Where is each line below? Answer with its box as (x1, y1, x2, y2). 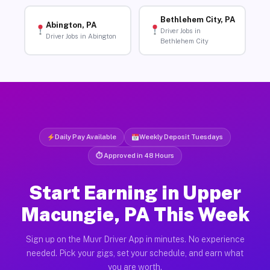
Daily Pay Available (54, 133, 116, 140)
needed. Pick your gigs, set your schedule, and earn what (27, 248, 243, 258)
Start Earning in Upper (29, 181, 241, 204)
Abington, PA (45, 20, 96, 30)
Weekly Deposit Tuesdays (139, 133, 224, 140)
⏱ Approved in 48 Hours (96, 151, 174, 159)
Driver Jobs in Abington (45, 32, 116, 40)
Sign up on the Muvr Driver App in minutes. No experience (25, 234, 245, 244)
